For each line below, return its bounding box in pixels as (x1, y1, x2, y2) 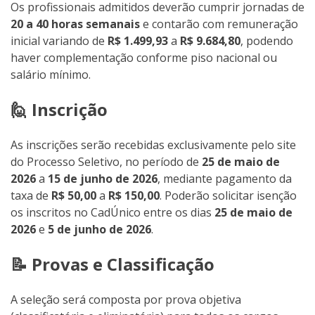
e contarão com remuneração (140, 16, 298, 32)
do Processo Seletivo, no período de (11, 154, 202, 170)
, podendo (240, 33, 293, 49)
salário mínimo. (11, 67, 91, 83)
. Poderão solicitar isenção (160, 188, 297, 204)
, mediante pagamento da (157, 171, 292, 187)
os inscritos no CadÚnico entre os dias (11, 205, 214, 221)
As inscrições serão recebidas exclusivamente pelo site (11, 137, 296, 153)
